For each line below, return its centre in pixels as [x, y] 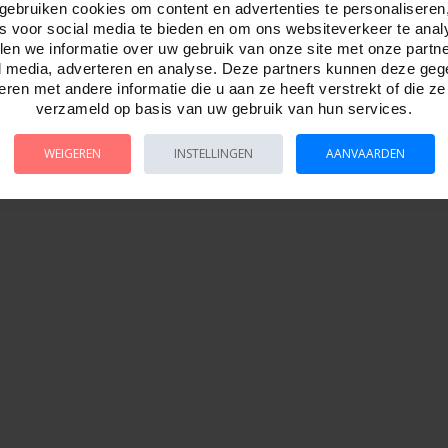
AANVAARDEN [365, 153]
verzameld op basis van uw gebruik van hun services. [224, 108]
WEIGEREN [72, 153]
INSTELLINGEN [213, 153]
